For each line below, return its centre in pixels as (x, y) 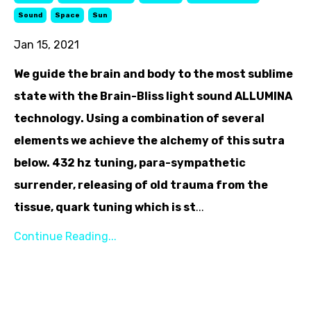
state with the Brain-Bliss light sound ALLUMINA (153, 96)
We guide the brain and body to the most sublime (153, 74)
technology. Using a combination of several (139, 118)
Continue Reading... (65, 236)
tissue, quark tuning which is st (105, 207)
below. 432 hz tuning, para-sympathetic (130, 162)
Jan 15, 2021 (47, 44)
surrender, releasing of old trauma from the (141, 185)
